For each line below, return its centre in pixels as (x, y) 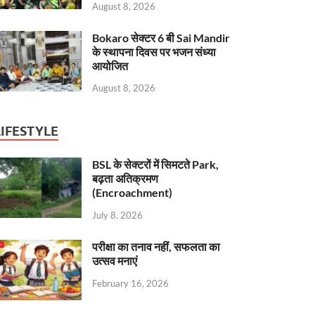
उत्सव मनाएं (115, 261)
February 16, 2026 (131, 283)
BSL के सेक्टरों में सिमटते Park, (156, 165)
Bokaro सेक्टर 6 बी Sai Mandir (161, 37)
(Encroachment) (133, 193)
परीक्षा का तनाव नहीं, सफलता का (156, 247)
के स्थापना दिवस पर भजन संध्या (154, 51)
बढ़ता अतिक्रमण (126, 179)
